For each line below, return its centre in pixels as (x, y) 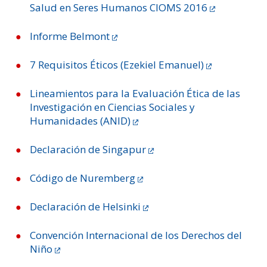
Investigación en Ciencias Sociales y (112, 107)
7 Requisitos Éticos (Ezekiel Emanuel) (117, 65)
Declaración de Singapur (88, 149)
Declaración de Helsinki (85, 207)
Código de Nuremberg (83, 178)
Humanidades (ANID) (80, 121)
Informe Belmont (70, 36)
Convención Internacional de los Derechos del (136, 235)
